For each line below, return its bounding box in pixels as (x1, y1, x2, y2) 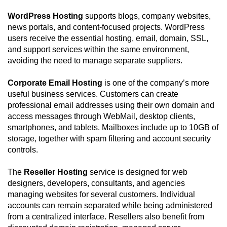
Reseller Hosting (24, 168, 88, 177)
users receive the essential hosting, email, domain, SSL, (8, 34, 208, 43)
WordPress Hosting (8, 12, 83, 21)
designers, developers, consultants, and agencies (8, 179, 185, 188)
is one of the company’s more (102, 79, 209, 88)
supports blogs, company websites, (83, 12, 211, 21)
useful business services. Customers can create (8, 90, 178, 99)
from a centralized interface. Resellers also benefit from (8, 212, 204, 221)
